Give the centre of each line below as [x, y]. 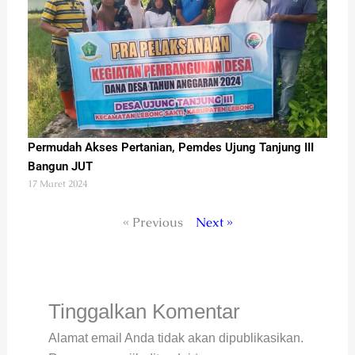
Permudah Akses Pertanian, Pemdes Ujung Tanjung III [170, 148]
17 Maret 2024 [57, 184]
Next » [214, 223]
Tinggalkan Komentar [144, 312]
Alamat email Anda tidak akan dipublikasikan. [176, 338]
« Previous [153, 223]
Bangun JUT [60, 167]
